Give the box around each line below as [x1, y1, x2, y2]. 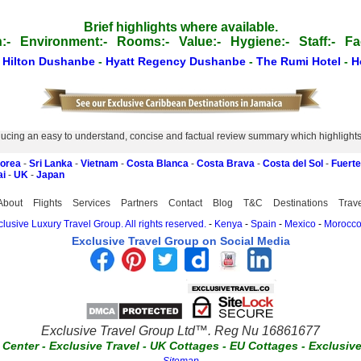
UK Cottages [150, 339, 220, 352]
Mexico [284, 218, 316, 230]
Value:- [178, 35, 221, 48]
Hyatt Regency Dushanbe [106, 55, 249, 68]
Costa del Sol [263, 158, 323, 169]
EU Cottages [230, 339, 299, 352]
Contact [168, 197, 202, 209]
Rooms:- [116, 35, 169, 48]
